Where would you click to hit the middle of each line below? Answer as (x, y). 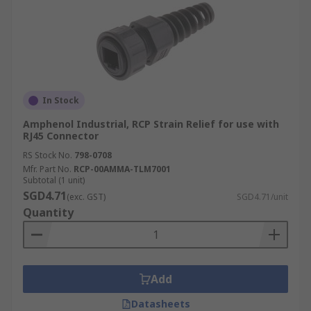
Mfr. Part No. (47, 169)
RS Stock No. (48, 155)
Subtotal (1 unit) (54, 180)
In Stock (61, 100)
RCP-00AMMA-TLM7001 (122, 169)
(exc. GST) (86, 197)
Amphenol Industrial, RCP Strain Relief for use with (151, 124)
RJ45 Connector (61, 136)
